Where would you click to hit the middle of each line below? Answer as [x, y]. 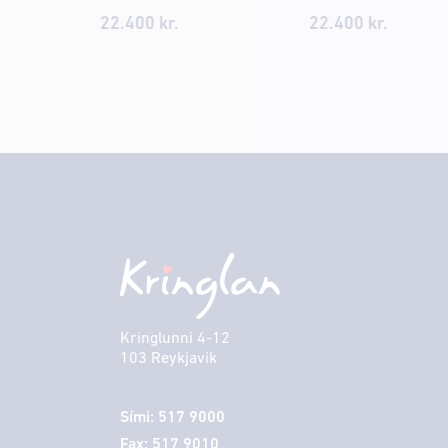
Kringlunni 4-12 [175, 338]
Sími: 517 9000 [172, 417]
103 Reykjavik [168, 358]
